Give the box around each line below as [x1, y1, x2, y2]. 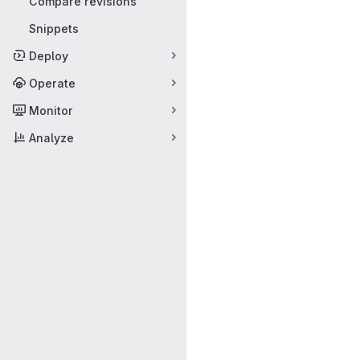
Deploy [29, 48, 68, 63]
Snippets [29, 21, 79, 35]
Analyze [29, 130, 74, 145]
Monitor [29, 103, 73, 117]
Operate [29, 76, 76, 90]
